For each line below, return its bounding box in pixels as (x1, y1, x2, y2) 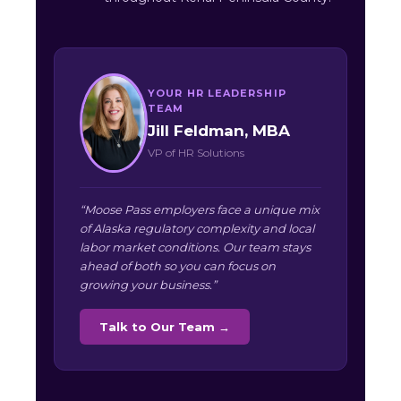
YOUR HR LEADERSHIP (148, 86, 286, 99)
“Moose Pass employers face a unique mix (80, 202, 320, 218)
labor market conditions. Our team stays (80, 240, 311, 255)
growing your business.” (80, 277, 217, 293)
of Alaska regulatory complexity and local (80, 221, 314, 236)
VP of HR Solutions (148, 145, 244, 159)
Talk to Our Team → (99, 320, 230, 335)
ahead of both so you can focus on (80, 259, 276, 274)
